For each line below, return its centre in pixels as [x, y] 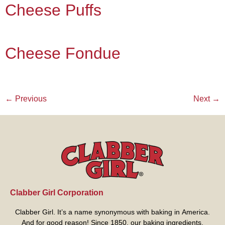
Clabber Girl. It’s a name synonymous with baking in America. [113, 212]
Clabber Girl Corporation [57, 192]
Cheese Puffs [53, 10]
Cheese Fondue [63, 53]
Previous [30, 99]
